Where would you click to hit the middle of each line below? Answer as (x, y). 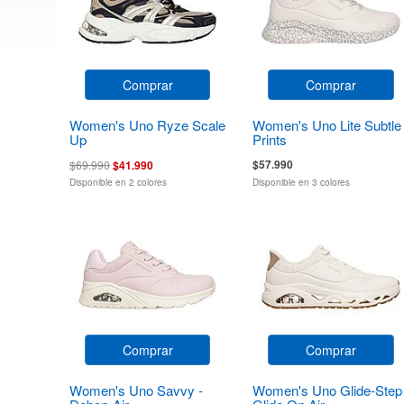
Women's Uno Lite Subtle (327, 124)
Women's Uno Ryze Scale (147, 124)
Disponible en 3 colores (302, 182)
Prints (270, 139)
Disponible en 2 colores (118, 182)
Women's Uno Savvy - (136, 390)
